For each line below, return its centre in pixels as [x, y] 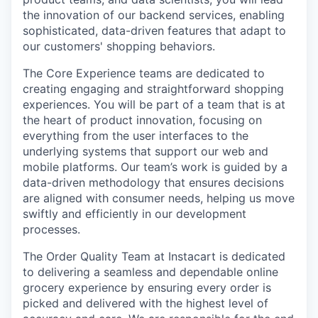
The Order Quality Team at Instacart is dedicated [154, 256]
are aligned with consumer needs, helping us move [159, 198]
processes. [51, 229]
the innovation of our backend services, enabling [154, 15]
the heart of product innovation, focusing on [142, 120]
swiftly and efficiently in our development [135, 214]
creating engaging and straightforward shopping [153, 89]
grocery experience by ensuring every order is [147, 287]
